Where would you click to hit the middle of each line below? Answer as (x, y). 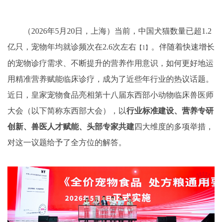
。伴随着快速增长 (183, 47)
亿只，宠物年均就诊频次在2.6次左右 (72, 47)
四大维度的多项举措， (174, 127)
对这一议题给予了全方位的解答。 (67, 142)
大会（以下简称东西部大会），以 (67, 111)
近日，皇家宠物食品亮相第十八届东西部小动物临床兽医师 (111, 95)
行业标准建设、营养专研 (170, 111)
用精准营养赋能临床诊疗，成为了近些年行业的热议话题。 (111, 79)
